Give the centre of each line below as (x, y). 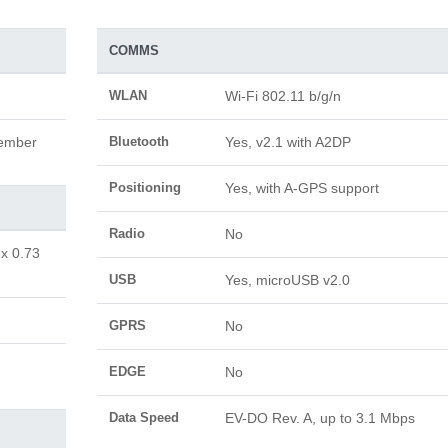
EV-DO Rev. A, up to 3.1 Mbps (319, 418)
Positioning (144, 187)
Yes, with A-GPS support (301, 188)
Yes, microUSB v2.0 (287, 280)
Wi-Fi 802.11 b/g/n (282, 96)
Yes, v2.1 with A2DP (287, 142)
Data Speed (143, 417)
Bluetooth (138, 141)
